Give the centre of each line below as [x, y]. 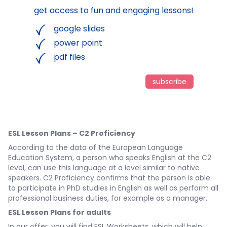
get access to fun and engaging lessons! [113, 11]
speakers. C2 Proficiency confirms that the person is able [109, 178]
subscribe [169, 82]
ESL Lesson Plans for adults [60, 213]
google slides [80, 29]
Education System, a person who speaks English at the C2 [110, 158]
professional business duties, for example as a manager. [108, 198]
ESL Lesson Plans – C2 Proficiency [72, 134]
